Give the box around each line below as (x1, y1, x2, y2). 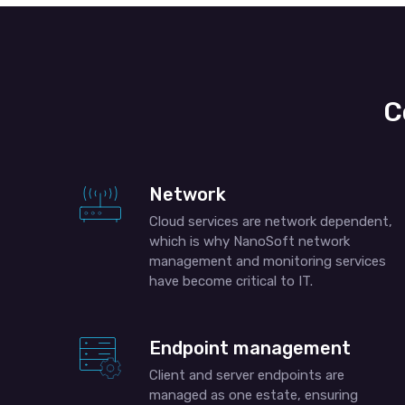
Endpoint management (149, 337, 351, 359)
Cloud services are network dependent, (149, 213, 392, 230)
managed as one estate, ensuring (149, 387, 358, 403)
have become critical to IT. (149, 273, 313, 289)
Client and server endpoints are (149, 367, 344, 383)
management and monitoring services (149, 253, 386, 269)
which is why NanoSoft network (149, 233, 350, 250)
